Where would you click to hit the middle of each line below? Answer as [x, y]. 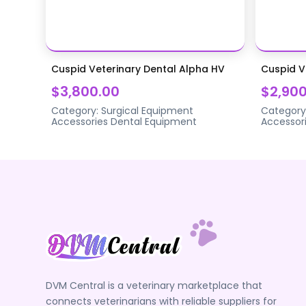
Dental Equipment [154, 121]
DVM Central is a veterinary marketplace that [154, 285]
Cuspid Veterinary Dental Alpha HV [138, 69]
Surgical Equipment [148, 110]
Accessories [80, 121]
